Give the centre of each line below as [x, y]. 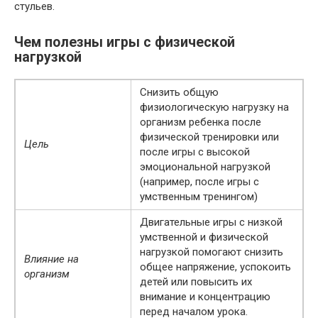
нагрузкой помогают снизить [212, 252]
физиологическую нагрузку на [214, 108]
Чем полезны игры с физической [125, 43]
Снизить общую [179, 93]
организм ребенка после [201, 122]
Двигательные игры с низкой [211, 223]
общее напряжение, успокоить [215, 267]
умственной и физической [204, 237]
